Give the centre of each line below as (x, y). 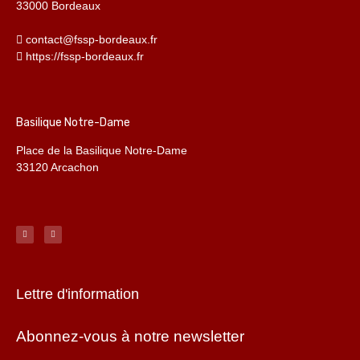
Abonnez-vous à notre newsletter (130, 337)
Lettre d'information (78, 295)
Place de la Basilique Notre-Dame (102, 151)
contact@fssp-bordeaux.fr (92, 40)
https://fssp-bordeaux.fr (85, 57)
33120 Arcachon (57, 168)
